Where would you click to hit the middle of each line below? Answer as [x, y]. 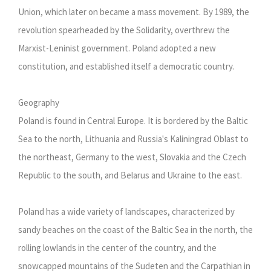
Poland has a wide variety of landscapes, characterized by [126, 212]
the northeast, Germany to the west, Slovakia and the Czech [132, 157]
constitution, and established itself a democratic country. [126, 67]
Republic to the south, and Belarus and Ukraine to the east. [130, 175]
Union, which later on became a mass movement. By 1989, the [134, 12]
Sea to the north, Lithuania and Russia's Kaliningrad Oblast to [133, 139]
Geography [39, 103]
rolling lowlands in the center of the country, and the [117, 248]
